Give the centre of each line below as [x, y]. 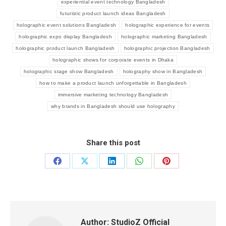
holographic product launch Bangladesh [65, 48]
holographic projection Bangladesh [167, 48]
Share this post [113, 143]
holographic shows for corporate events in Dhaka [113, 60]
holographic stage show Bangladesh [69, 72]
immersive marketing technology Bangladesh [113, 95]
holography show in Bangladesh [163, 72]
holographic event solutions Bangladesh [66, 25]
